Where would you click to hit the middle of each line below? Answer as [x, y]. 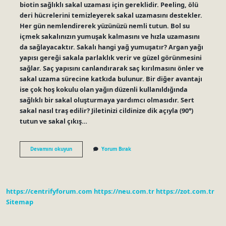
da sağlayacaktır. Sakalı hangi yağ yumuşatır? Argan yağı [111, 47]
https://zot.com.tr [185, 191]
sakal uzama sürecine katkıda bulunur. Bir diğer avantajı [111, 78]
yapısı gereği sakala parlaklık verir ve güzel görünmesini [110, 57]
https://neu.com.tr [124, 191]
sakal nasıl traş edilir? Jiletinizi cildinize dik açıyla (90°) [106, 110]
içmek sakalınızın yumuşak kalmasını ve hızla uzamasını [109, 36]
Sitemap [20, 202]
